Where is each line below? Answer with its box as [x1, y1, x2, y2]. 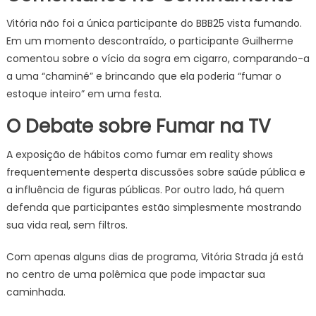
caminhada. [6, 285, 66, 299]
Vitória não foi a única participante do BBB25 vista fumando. [6, 16, 302, 30]
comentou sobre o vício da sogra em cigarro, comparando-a [6, 51, 310, 66]
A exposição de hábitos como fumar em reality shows [6, 147, 273, 162]
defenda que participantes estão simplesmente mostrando [6, 200, 302, 214]
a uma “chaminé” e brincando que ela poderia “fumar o [6, 69, 281, 83]
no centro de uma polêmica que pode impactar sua [6, 267, 265, 281]
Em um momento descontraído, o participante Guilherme [6, 34, 293, 48]
